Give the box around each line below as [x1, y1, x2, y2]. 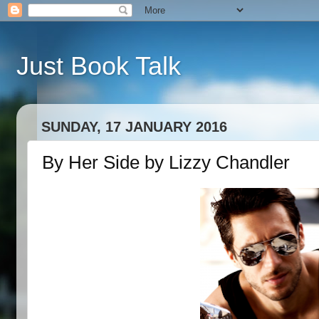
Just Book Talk [16, 51, 181, 80]
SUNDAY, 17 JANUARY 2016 [41, 119, 227, 135]
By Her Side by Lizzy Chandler [41, 151, 290, 173]
